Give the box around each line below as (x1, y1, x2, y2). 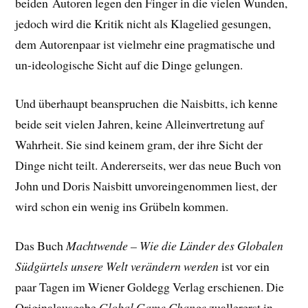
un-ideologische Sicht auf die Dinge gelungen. (15, 56, 243, 73)
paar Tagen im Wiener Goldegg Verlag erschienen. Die (15, 278, 285, 296)
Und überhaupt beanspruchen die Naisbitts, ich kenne (15, 95, 278, 112)
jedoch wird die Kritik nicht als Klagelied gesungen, (15, 14, 272, 32)
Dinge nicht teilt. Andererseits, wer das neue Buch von (15, 157, 282, 174)
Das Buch (15, 237, 67, 254)
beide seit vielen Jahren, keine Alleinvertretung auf (15, 115, 265, 133)
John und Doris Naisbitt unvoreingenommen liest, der (15, 177, 278, 195)
